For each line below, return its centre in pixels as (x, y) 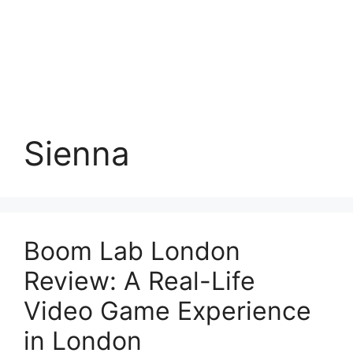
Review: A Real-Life (139, 281)
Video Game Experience (167, 311)
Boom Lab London (132, 251)
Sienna (77, 153)
